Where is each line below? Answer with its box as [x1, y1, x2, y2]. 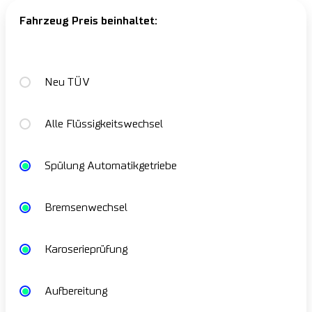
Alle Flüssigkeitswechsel [45, 118, 163, 130]
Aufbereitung [45, 286, 107, 297]
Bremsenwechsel [45, 202, 127, 214]
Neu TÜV [45, 77, 90, 88]
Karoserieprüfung [45, 244, 127, 256]
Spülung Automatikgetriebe [45, 160, 177, 172]
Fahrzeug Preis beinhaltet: [19, 15, 157, 27]
